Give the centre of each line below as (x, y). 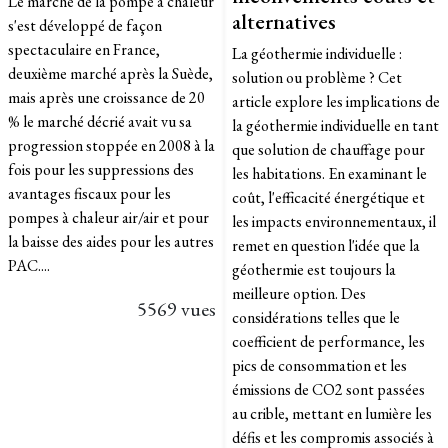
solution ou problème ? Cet (317, 77)
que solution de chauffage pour (328, 149)
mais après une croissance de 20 (106, 97)
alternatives (284, 20)
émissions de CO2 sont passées (328, 389)
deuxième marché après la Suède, (110, 73)
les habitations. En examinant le (329, 173)
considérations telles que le (316, 317)
